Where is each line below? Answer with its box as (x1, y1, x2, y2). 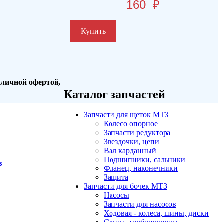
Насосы (104, 191, 129, 200)
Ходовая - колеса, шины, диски (104, 209, 209, 218)
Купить (81, 26, 106, 35)
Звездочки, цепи (104, 137, 159, 146)
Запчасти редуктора (104, 128, 170, 137)
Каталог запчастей (64, 87, 165, 101)
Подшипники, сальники (104, 155, 185, 164)
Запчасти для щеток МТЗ (84, 111, 168, 119)
